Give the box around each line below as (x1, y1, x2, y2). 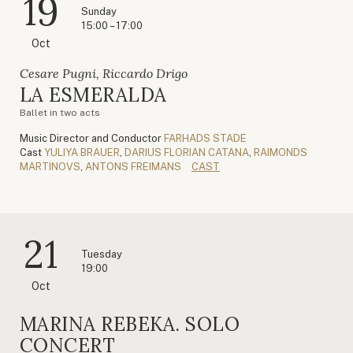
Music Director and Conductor (20, 132, 162, 144)
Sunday (81, 5, 117, 17)
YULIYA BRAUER (44, 146, 120, 158)
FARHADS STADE (164, 132, 247, 144)
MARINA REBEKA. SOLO (20, 311, 240, 336)
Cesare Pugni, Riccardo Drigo (20, 65, 188, 81)
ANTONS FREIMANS (85, 160, 181, 173)
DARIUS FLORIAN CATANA (124, 146, 249, 158)
